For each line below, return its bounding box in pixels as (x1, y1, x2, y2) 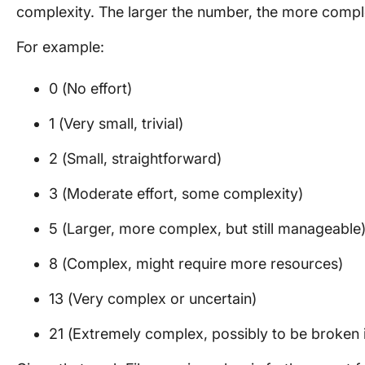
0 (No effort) (49, 80, 132, 97)
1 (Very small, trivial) (49, 115, 183, 132)
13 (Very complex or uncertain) (49, 290, 257, 307)
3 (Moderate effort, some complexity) (49, 185, 303, 202)
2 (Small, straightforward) (49, 150, 222, 167)
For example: (16, 38, 104, 55)
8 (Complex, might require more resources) (49, 255, 343, 272)
